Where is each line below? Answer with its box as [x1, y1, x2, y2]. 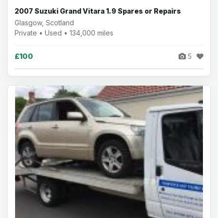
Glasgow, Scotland [15, 18, 74, 27]
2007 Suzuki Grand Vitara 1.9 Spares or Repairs [15, 6, 181, 15]
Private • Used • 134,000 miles [15, 28, 113, 37]
